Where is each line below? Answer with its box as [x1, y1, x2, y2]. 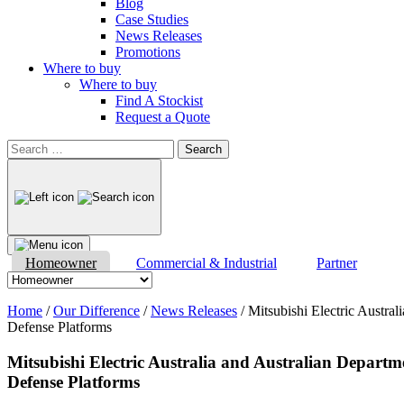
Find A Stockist [115, 93, 203, 108]
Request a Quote [115, 109, 210, 124]
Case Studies [115, 12, 188, 27]
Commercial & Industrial [136, 255, 277, 271]
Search [6, 139, 45, 154]
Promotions [115, 44, 180, 60]
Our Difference [53, 303, 140, 318]
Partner [317, 255, 357, 271]
